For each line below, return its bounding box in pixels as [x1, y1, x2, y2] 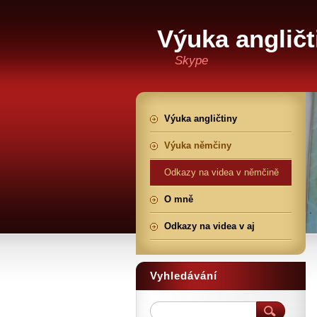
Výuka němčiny [164, 140, 231, 151]
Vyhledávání [150, 270, 217, 282]
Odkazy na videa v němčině [164, 167, 279, 178]
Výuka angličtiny [164, 113, 237, 124]
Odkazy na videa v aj [164, 221, 255, 231]
